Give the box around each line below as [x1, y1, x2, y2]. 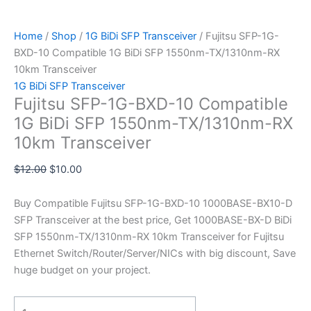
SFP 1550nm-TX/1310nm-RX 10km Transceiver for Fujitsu [14, 230, 284, 244]
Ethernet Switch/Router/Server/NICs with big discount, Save [14, 247, 296, 260]
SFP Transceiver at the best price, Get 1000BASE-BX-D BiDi [14, 214, 292, 227]
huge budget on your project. [14, 264, 151, 277]
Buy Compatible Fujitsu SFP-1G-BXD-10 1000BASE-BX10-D [14, 197, 292, 210]
